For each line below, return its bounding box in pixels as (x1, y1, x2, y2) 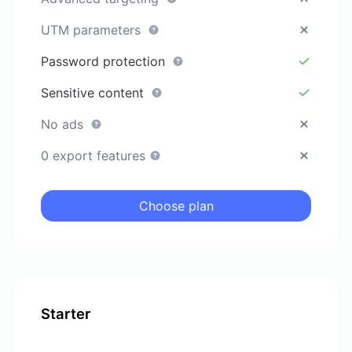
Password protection (41, 53, 170, 69)
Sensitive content (41, 84, 148, 101)
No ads (41, 115, 88, 132)
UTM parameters (41, 21, 145, 38)
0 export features (41, 147, 150, 163)
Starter (41, 305, 91, 323)
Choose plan (138, 197, 214, 214)
